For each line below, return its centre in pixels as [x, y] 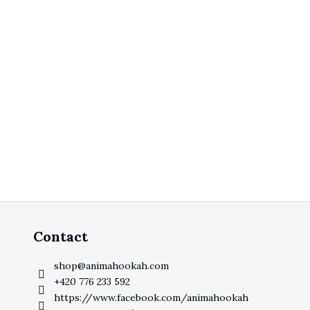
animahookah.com [127, 266]
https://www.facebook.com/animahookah [151, 298]
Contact [60, 237]
